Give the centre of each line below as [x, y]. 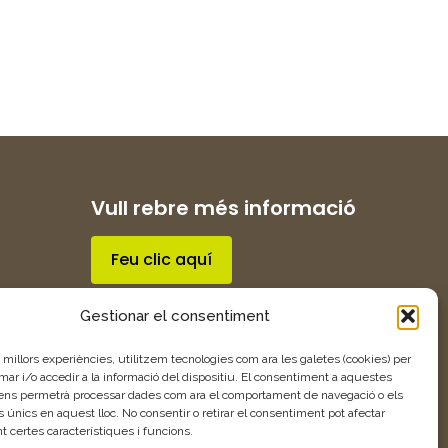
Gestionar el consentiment [174, 315]
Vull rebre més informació [224, 208]
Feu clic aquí [162, 260]
